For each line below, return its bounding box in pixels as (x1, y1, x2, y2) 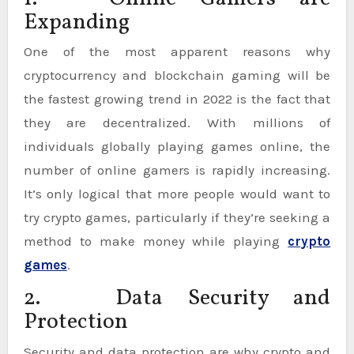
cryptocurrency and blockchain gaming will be (23, 67, 331, 84)
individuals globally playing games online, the (23, 138, 331, 155)
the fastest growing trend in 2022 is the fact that (23, 91, 331, 107)
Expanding (23, 6, 130, 38)
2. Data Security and (23, 283, 331, 314)
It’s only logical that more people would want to (23, 186, 331, 202)
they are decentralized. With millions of (23, 115, 331, 131)
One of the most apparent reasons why (23, 43, 331, 60)
